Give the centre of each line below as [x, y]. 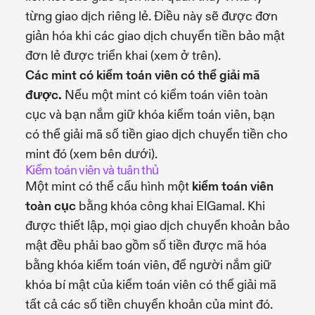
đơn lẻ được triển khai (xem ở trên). [123, 56]
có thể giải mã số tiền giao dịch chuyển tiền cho [156, 134]
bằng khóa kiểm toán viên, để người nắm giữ [148, 265]
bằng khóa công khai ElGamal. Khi [171, 206]
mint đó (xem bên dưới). [91, 154]
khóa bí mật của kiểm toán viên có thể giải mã [151, 285]
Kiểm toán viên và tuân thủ [92, 170]
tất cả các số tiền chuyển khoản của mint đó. [149, 304]
